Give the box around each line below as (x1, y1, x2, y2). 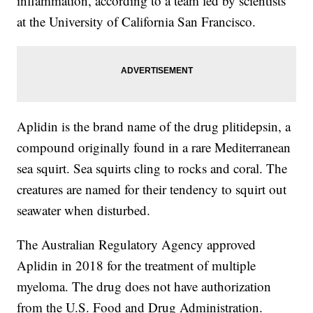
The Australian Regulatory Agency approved (17, 235, 256, 253)
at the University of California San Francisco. (17, 12, 256, 30)
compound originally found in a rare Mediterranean (17, 138, 291, 156)
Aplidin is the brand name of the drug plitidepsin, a (17, 117, 291, 135)
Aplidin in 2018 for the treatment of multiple (17, 256, 256, 274)
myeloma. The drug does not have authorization (17, 277, 272, 295)
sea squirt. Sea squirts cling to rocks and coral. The (17, 159, 288, 177)
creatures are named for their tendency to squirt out (17, 180, 287, 198)
